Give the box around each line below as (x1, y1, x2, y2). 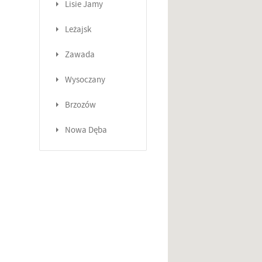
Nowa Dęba (64, 125, 107, 136)
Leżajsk (64, 24, 91, 36)
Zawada (64, 49, 95, 61)
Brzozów (64, 99, 96, 111)
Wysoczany (64, 74, 105, 86)
